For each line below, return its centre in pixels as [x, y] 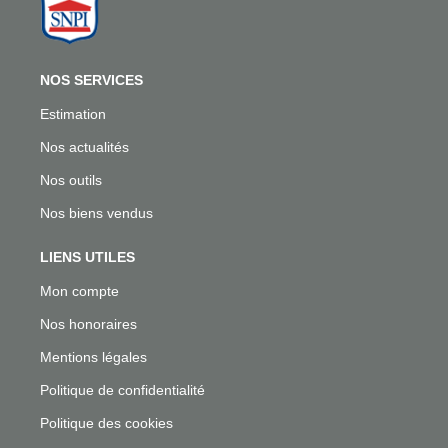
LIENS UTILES [87, 256]
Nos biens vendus [96, 212]
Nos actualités [84, 146]
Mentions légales [93, 356]
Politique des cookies [106, 422]
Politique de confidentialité [122, 389]
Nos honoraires [88, 323]
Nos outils [71, 179]
